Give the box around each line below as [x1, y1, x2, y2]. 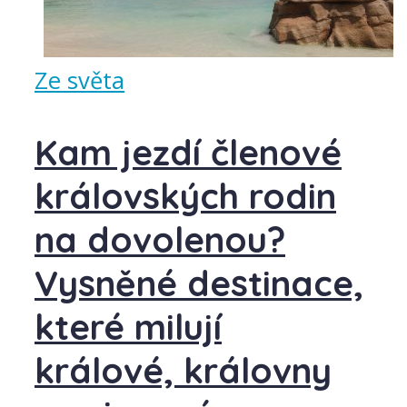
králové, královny [35, 349, 332, 393]
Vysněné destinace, [35, 262, 363, 306]
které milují [35, 305, 222, 350]
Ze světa [35, 64, 124, 96]
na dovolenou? [35, 218, 285, 263]
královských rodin [35, 174, 336, 219]
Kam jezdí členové [35, 131, 342, 175]
